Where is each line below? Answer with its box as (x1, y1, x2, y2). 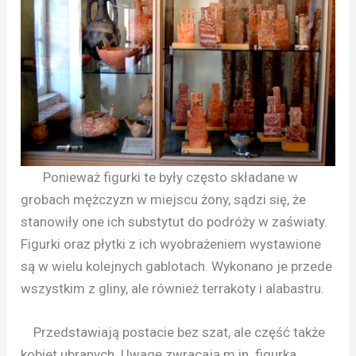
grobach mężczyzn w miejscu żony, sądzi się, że (21, 192, 307, 208)
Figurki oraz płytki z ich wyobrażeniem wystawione (21, 236, 322, 253)
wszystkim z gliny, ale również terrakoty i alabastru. (21, 281, 325, 297)
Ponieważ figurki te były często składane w (21, 169, 299, 186)
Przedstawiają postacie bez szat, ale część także (21, 324, 326, 341)
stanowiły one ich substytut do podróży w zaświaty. (21, 214, 328, 230)
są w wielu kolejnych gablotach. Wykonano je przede (21, 258, 333, 275)
